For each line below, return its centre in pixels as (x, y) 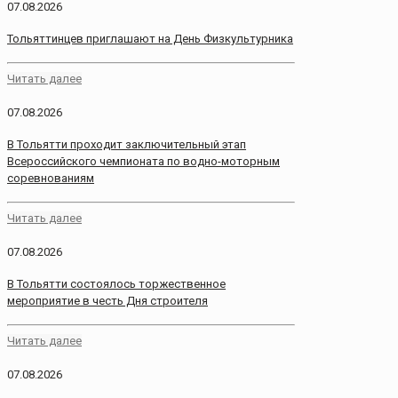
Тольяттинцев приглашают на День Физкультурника (150, 38)
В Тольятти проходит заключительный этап (127, 144)
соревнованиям (51, 178)
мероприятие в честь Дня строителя (107, 301)
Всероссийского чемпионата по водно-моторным (143, 161)
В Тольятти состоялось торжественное (116, 284)
